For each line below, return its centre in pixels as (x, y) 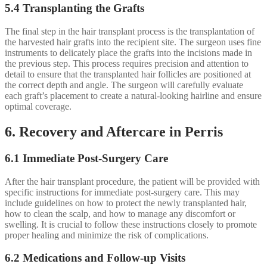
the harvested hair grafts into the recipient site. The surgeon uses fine (133, 42)
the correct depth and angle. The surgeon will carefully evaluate (124, 85)
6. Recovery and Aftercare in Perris (114, 132)
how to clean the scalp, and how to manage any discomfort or (120, 213)
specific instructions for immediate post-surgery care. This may (122, 192)
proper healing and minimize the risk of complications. (107, 235)
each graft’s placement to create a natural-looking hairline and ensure (133, 96)
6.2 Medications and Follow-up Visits (95, 258)
